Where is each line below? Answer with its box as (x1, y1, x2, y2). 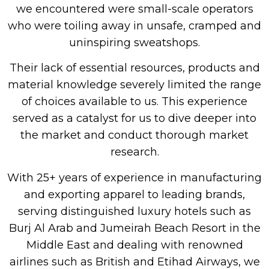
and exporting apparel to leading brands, (24, 187, 245, 201)
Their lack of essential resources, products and (9, 61, 260, 75)
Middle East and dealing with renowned (26, 238, 243, 252)
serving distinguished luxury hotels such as (18, 204, 251, 218)
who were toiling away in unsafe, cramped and (8, 19, 261, 32)
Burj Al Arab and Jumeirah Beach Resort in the (8, 221, 261, 235)
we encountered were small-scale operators (16, 2, 253, 16)
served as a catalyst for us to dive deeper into (13, 112, 256, 125)
